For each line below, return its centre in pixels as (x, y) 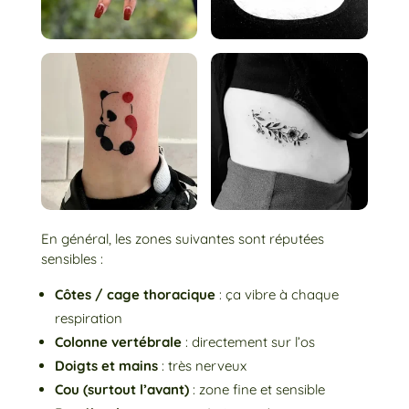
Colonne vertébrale (118, 342)
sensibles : (72, 259)
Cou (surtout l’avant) (121, 390)
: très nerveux (202, 366)
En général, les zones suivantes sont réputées (182, 239)
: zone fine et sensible (257, 390)
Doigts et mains (106, 366)
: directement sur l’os (248, 342)
